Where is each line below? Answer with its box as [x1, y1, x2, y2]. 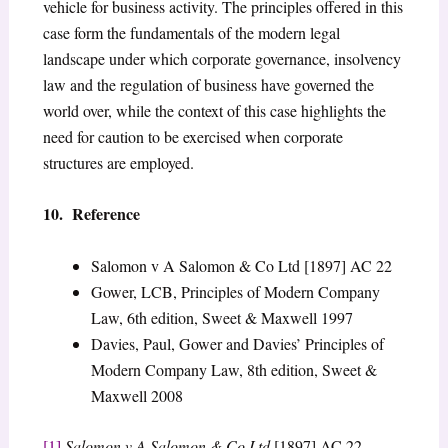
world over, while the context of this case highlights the [42, 99, 386, 121]
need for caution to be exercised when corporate [42, 125, 343, 147]
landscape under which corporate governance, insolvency [42, 47, 401, 69]
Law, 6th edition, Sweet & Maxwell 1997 [90, 306, 353, 328]
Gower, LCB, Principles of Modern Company [90, 280, 380, 302]
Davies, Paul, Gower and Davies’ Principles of [90, 332, 384, 354]
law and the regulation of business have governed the [42, 73, 374, 95]
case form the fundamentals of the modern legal [42, 21, 340, 43]
